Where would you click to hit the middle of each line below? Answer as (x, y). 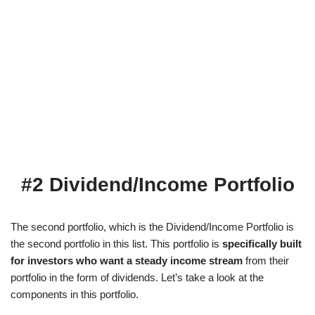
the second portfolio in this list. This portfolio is (116, 243)
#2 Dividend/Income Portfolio (157, 184)
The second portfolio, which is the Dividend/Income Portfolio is (152, 226)
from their (266, 260)
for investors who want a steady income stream (127, 260)
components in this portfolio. (75, 294)
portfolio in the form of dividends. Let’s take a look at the (137, 277)
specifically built (262, 243)
